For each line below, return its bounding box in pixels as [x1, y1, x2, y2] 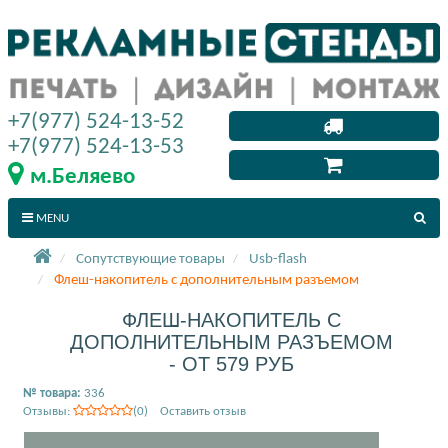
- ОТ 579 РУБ [169, 352, 294, 375]
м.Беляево [30, 165, 135, 189]
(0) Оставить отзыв [133, 404, 246, 418]
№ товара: [23, 386, 84, 400]
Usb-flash [249, 251, 307, 267]
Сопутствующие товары [76, 251, 225, 267]
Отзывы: [23, 404, 73, 418]
